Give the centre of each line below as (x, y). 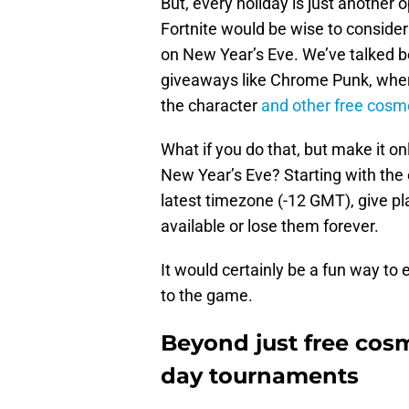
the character (211, 106)
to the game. (207, 296)
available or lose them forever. (270, 226)
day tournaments (260, 376)
